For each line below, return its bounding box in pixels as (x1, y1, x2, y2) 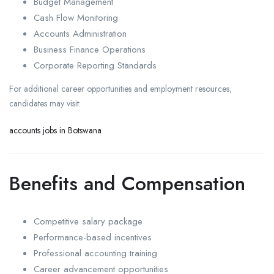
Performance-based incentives (34, 231, 152, 245)
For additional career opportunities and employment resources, (9, 83, 232, 95)
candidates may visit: (9, 97, 81, 110)
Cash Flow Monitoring (34, 11, 118, 25)
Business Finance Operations (34, 43, 146, 57)
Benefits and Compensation (9, 169, 245, 198)
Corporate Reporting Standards (34, 59, 157, 73)
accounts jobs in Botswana (9, 124, 102, 137)
